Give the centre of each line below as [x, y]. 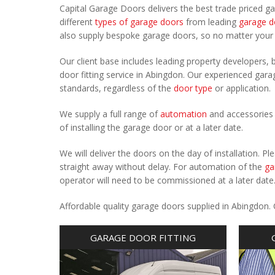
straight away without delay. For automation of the [162, 167]
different [77, 22]
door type [193, 88]
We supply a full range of [110, 114]
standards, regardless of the [117, 88]
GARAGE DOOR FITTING [143, 237]
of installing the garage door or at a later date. [151, 127]
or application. [242, 88]
